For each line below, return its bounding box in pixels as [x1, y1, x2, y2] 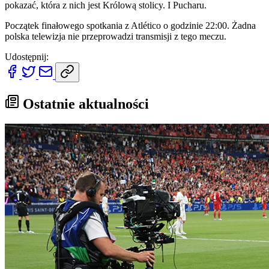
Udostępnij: [5, 51, 49, 62]
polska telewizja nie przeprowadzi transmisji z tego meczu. [5, 31, 226, 41]
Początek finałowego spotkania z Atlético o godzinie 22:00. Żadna [5, 20, 256, 31]
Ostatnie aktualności [19, 95, 149, 112]
